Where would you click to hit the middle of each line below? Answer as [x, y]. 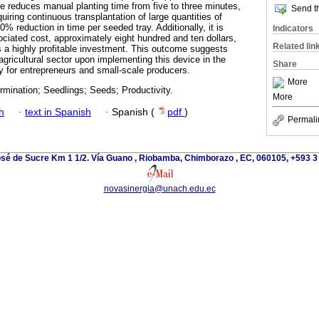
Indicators [293, 28]
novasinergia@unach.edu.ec [159, 188]
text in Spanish [58, 112]
